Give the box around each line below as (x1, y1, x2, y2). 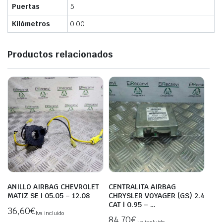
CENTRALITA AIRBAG (109, 182, 176, 192)
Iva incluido (35, 210, 64, 217)
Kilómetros (12, 19, 50, 29)
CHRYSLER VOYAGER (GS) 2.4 (109, 191, 205, 201)
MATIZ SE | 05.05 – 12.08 (7, 191, 90, 201)
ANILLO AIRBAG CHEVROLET (7, 182, 99, 192)
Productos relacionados (7, 49, 113, 60)
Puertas (12, 2, 40, 11)
